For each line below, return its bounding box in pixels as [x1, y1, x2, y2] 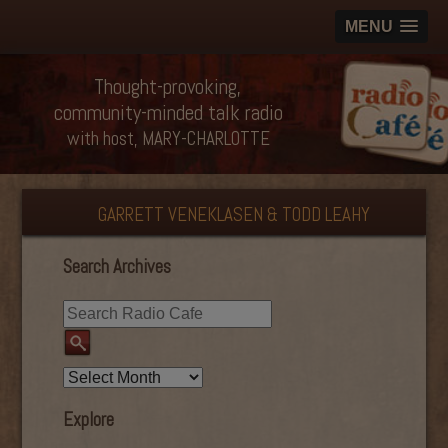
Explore [62, 408, 114, 433]
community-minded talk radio [53, 99, 283, 126]
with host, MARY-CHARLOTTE [66, 126, 270, 151]
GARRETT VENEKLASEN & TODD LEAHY [98, 202, 370, 227]
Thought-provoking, [94, 73, 242, 100]
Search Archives [62, 254, 171, 279]
